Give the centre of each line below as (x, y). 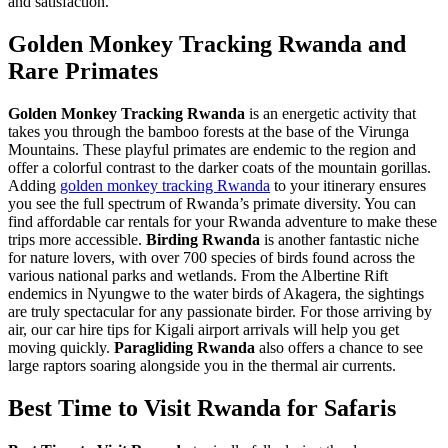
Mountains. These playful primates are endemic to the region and (212, 149)
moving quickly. (61, 347)
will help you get (344, 329)
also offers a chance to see (339, 347)
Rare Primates (83, 71)
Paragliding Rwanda (184, 347)
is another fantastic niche (339, 239)
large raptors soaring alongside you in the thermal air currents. (202, 365)
